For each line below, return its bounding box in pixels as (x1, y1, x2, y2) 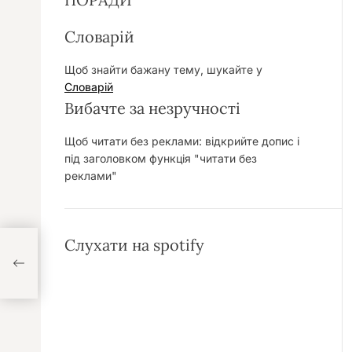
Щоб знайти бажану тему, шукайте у (64, 63, 262, 76)
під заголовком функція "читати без (64, 152, 257, 165)
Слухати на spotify (64, 235, 204, 255)
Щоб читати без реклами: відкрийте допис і (64, 134, 299, 148)
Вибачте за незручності (64, 98, 240, 118)
